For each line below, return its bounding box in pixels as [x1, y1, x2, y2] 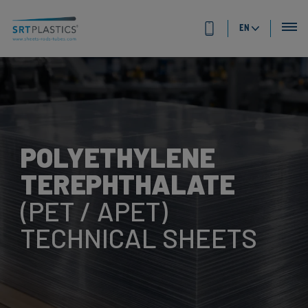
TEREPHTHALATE [21, 168, 235, 201]
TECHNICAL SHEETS [21, 221, 257, 254]
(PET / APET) [21, 195, 168, 228]
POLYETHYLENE [21, 141, 215, 174]
